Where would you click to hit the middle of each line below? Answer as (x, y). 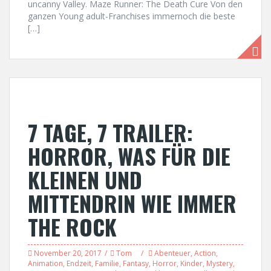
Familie (107, 263)
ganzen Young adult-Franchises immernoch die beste (132, 16)
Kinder (191, 263)
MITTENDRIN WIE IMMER (132, 203)
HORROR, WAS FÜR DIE (129, 156)
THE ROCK (72, 227)
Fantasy (136, 263)
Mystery (220, 263)
